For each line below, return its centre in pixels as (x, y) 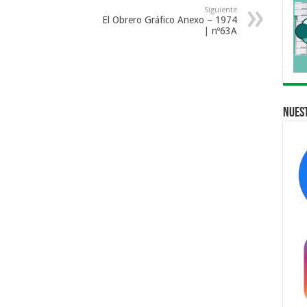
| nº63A (220, 31)
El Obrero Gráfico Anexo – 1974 (169, 20)
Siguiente (220, 10)
